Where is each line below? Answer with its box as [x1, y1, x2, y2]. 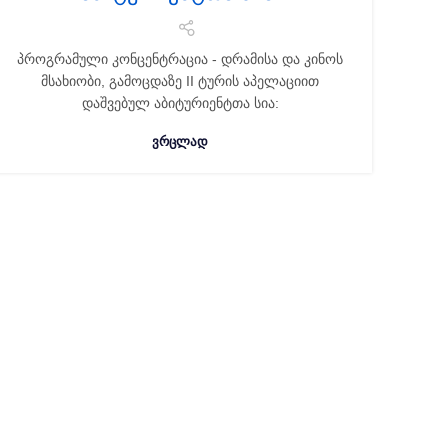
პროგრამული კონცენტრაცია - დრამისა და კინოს [17, 51, 343, 67]
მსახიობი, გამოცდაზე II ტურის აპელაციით [41, 73, 319, 89]
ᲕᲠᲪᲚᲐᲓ [152, 134, 208, 149]
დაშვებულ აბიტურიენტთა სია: [81, 95, 279, 111]
